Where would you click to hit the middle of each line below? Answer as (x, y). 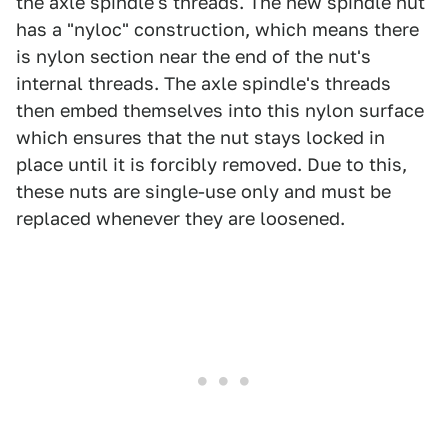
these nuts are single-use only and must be (203, 191)
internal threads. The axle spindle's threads (203, 83)
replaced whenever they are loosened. (180, 218)
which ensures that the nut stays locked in (200, 137)
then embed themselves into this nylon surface (220, 110)
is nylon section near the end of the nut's (193, 56)
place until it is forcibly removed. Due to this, (211, 164)
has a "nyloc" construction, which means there (217, 29)
